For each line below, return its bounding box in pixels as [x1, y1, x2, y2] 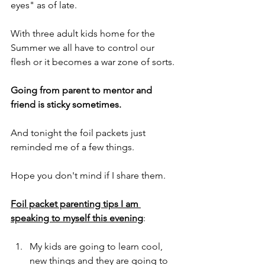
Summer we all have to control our [11, 42, 157, 53]
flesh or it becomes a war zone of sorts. [11, 56, 174, 67]
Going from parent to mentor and [11, 85, 154, 96]
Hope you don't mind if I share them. [11, 170, 166, 181]
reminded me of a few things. [11, 141, 134, 153]
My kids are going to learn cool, [30, 241, 165, 252]
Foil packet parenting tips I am [11, 198, 141, 209]
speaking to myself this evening [11, 212, 143, 224]
